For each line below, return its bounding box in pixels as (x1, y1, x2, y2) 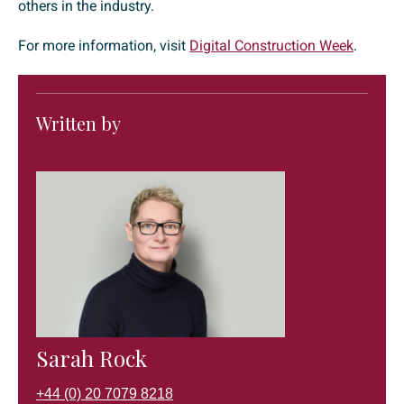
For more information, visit (18, 37, 189, 55)
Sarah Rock (36, 344, 147, 373)
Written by (36, 111, 121, 136)
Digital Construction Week (189, 37, 353, 55)
